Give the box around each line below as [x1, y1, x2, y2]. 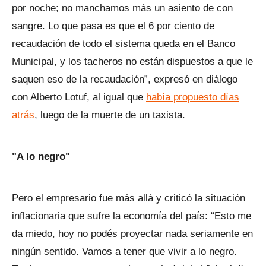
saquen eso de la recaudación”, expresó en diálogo [12, 74, 237, 85]
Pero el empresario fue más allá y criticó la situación [12, 192, 245, 204]
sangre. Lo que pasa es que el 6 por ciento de [12, 20, 214, 31]
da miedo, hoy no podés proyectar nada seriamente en [12, 228, 253, 239]
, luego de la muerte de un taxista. [34, 109, 185, 121]
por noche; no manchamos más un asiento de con [12, 2, 233, 14]
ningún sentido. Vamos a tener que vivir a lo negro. [12, 246, 237, 257]
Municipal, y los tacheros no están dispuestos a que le [12, 56, 253, 67]
